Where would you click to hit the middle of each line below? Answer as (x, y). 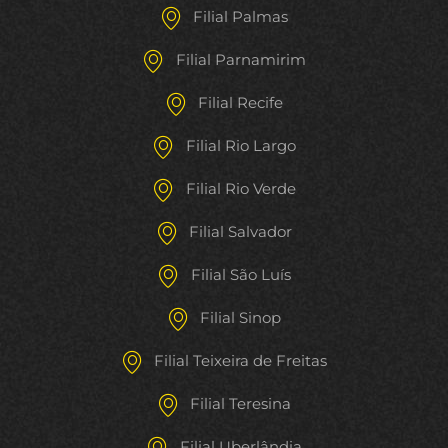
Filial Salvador (241, 232)
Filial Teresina (241, 404)
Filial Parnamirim (240, 60)
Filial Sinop (241, 318)
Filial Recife (241, 103)
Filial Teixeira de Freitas (241, 361)
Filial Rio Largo (240, 146)
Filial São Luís (240, 275)
